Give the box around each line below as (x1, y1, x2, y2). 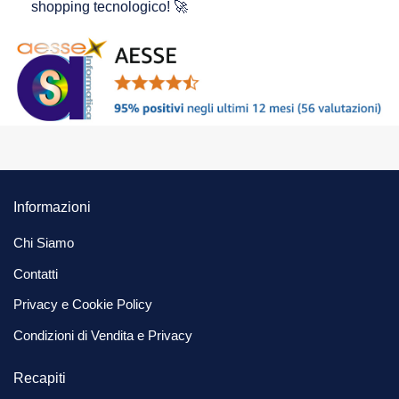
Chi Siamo (13, 235, 74, 251)
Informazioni (13, 199, 91, 215)
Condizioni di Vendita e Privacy (13, 327, 192, 343)
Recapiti (13, 370, 66, 386)
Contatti (13, 265, 58, 281)
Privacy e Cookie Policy (13, 297, 152, 313)
